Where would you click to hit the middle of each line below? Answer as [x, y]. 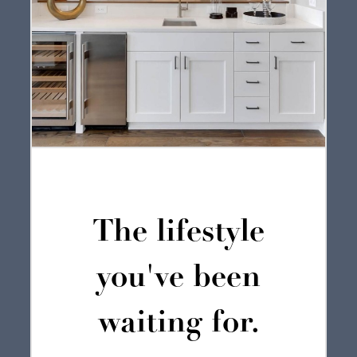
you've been [178, 279]
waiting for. [178, 324]
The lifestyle [178, 233]
